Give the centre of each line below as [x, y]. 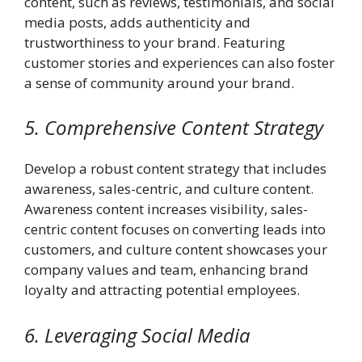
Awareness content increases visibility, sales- [166, 209]
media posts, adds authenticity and [137, 22]
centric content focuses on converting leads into [175, 229]
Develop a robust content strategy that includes [175, 169]
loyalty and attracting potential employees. [162, 290]
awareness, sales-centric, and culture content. [169, 189]
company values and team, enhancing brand [166, 270]
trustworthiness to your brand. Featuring [155, 42]
